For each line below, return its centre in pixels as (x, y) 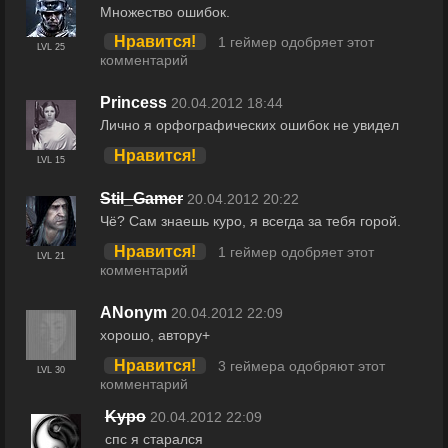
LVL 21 (51, 256)
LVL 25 (51, 46)
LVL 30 (51, 370)
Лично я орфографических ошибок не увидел (249, 125)
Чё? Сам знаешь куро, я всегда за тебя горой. (250, 221)
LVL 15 (51, 160)
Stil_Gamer (141, 199)
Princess (133, 103)
